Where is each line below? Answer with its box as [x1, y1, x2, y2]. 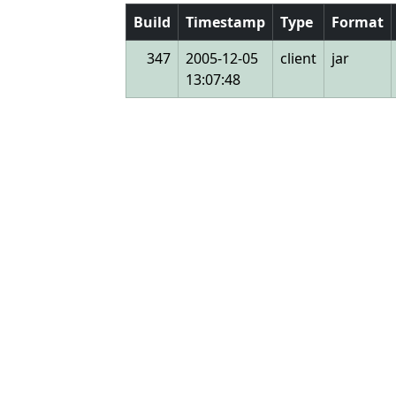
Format [331, 12, 384, 32]
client [280, 49, 316, 68]
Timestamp [186, 12, 265, 32]
